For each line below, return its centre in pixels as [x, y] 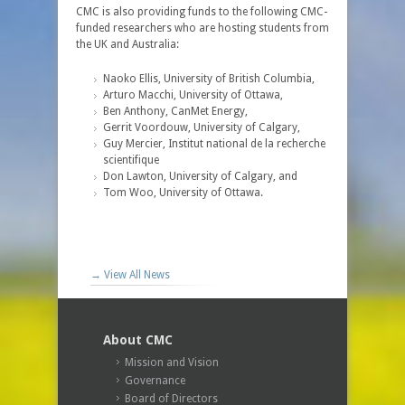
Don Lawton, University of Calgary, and [200, 176]
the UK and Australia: [127, 44]
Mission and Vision [172, 363]
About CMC [138, 340]
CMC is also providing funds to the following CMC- [202, 12]
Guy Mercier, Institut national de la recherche [214, 144]
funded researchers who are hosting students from [202, 28]
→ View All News [130, 275]
